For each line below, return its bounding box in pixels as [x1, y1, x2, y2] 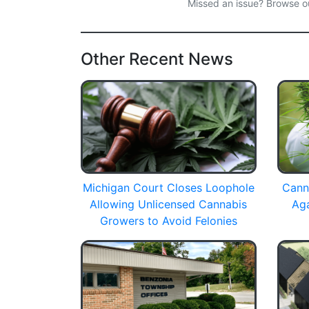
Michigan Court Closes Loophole [82, 180, 255, 195]
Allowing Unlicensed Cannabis [90, 197, 248, 211]
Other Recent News [81, 48, 233, 69]
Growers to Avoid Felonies [99, 213, 237, 228]
